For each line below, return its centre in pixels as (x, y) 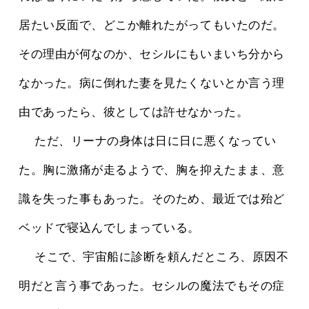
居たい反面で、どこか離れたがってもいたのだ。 (152, 26)
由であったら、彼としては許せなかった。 (134, 112)
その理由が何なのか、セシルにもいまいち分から (152, 54)
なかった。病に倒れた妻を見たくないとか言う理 (152, 83)
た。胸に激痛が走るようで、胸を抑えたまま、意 (152, 170)
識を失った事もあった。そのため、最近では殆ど (152, 199)
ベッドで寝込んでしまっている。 (109, 228)
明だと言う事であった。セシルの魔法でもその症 (152, 286)
